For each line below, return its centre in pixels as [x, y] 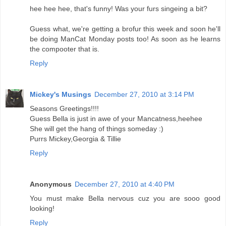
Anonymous [51, 184]
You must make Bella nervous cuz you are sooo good [125, 198]
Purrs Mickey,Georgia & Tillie [75, 138]
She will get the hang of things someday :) [97, 128]
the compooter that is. [65, 49]
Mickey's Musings [61, 94]
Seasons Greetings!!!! [64, 108]
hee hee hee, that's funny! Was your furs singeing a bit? [119, 9]
